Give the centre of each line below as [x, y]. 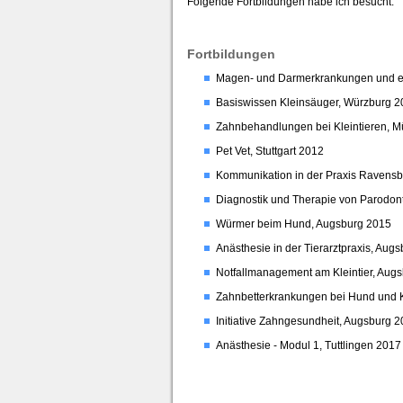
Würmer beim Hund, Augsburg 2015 [304, 224]
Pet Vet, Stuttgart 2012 [270, 151]
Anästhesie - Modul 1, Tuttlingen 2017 [309, 345]
